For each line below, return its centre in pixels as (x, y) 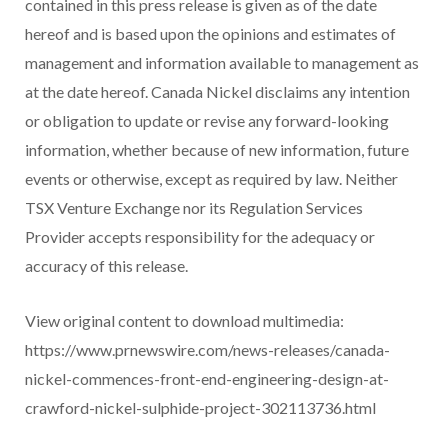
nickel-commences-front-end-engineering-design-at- (207, 378)
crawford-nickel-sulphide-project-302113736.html (200, 407)
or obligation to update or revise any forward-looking (207, 120)
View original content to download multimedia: (184, 320)
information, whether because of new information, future (217, 149)
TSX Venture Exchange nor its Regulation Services (194, 207)
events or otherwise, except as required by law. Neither (211, 178)
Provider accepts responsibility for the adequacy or (200, 236)
